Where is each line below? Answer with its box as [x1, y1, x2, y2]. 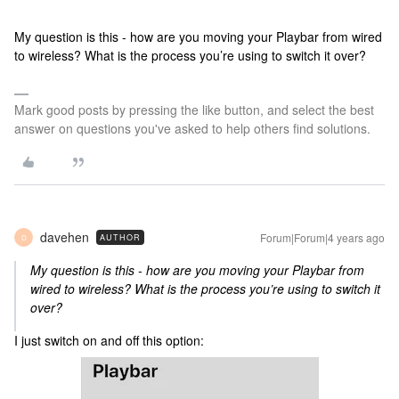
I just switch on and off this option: [14, 331, 204, 349]
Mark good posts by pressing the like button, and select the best [14, 101, 374, 118]
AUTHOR [100, 232, 141, 243]
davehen [40, 228, 89, 246]
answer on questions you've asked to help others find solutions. [14, 119, 370, 137]
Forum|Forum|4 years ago [260, 230, 385, 245]
